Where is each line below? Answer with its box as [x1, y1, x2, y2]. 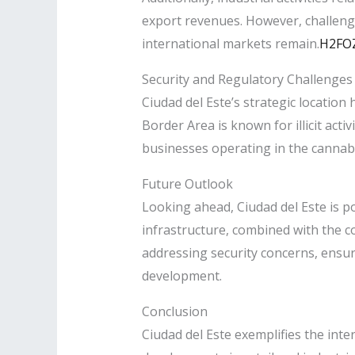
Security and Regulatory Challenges [141, 70, 353, 88]
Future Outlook [141, 174, 233, 193]
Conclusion [141, 302, 208, 320]
